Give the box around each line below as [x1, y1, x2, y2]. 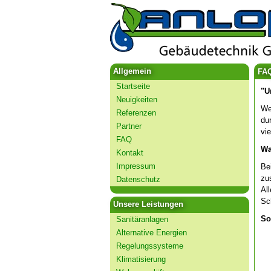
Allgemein [113, 67, 151, 76]
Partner [116, 122, 142, 131]
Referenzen [116, 108, 156, 117]
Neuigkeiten [116, 95, 157, 104]
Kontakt [116, 148, 143, 157]
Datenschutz [116, 175, 160, 184]
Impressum [116, 162, 155, 171]
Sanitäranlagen [116, 215, 168, 224]
